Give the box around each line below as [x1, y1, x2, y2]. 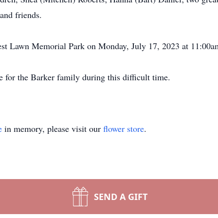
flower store [103, 123, 144, 134]
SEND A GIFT [94, 191, 147, 202]
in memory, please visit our [2, 123, 103, 134]
